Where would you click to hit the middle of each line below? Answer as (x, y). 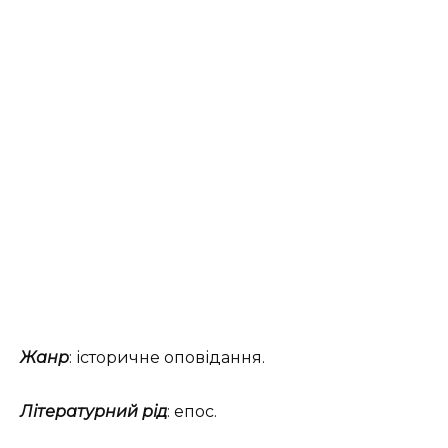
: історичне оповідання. (167, 357)
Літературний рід (93, 411)
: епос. (192, 411)
